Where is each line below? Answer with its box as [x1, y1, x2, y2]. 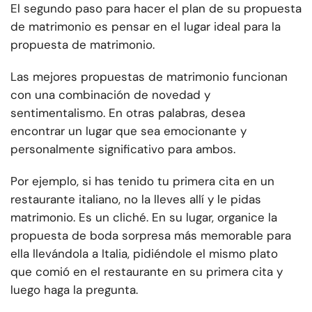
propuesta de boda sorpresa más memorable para [10, 228, 291, 244]
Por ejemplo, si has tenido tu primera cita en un [10, 173, 274, 189]
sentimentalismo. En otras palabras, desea [10, 105, 245, 121]
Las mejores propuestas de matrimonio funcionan [10, 69, 288, 85]
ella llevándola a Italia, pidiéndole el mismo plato [10, 246, 278, 262]
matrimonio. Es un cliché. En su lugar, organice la [10, 210, 277, 226]
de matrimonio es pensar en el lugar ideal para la [10, 19, 281, 35]
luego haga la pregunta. [10, 282, 138, 298]
